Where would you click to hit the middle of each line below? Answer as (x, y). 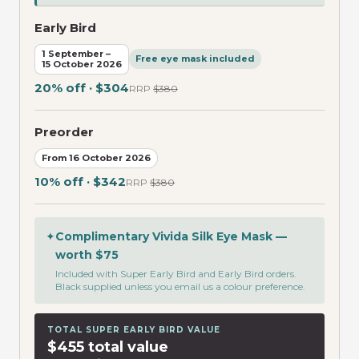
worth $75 (87, 254)
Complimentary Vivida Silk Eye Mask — (171, 236)
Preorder (64, 131)
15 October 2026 (82, 64)
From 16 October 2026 (96, 157)
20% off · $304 (82, 87)
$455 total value (108, 347)
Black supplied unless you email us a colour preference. (180, 286)
